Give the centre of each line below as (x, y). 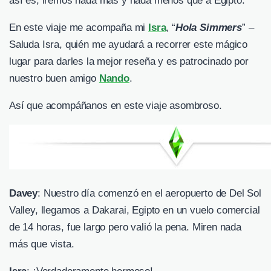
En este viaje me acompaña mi (79, 28)
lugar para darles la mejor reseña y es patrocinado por (129, 62)
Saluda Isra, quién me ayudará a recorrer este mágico (129, 45)
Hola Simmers (208, 28)
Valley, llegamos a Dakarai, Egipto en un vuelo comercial (135, 211)
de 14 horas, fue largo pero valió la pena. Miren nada (125, 227)
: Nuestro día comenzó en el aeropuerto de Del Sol (149, 194)
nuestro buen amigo (54, 79)
